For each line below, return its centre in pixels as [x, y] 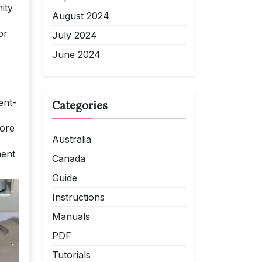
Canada [69, 158]
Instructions [78, 197]
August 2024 [81, 16]
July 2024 [75, 35]
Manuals [71, 216]
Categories [80, 106]
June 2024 [76, 54]
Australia [72, 139]
